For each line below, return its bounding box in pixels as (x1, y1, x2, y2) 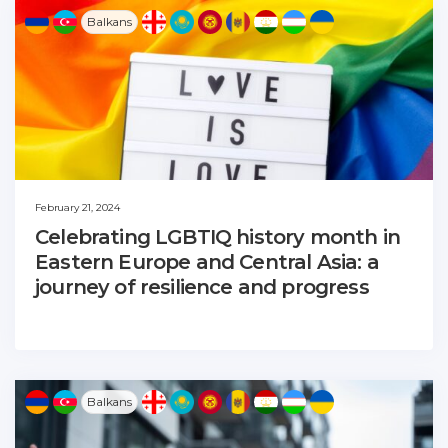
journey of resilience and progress (35, 274, 369, 299)
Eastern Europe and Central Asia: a (35, 249, 379, 274)
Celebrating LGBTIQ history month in (35, 224, 400, 249)
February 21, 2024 (35, 200, 120, 214)
